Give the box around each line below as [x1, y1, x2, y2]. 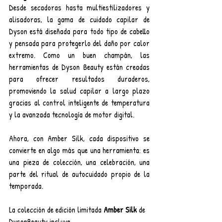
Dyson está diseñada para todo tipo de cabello [9, 25, 150, 37]
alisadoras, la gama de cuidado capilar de [9, 13, 150, 25]
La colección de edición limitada [9, 204, 104, 215]
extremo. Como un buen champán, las [9, 49, 150, 60]
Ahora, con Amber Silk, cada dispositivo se [9, 132, 150, 144]
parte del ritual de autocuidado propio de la [9, 168, 150, 179]
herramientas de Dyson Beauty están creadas [9, 61, 150, 72]
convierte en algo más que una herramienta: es [9, 144, 150, 156]
